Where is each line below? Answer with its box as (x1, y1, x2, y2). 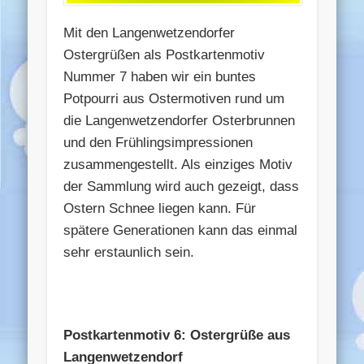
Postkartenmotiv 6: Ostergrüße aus (63, 327, 291, 343)
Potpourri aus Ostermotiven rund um (63, 90, 285, 106)
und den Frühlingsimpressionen (63, 134, 253, 150)
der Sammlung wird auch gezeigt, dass (63, 178, 300, 194)
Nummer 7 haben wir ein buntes (63, 68, 257, 84)
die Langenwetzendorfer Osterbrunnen (63, 112, 296, 128)
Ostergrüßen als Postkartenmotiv (63, 46, 266, 63)
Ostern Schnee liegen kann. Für (63, 200, 257, 216)
